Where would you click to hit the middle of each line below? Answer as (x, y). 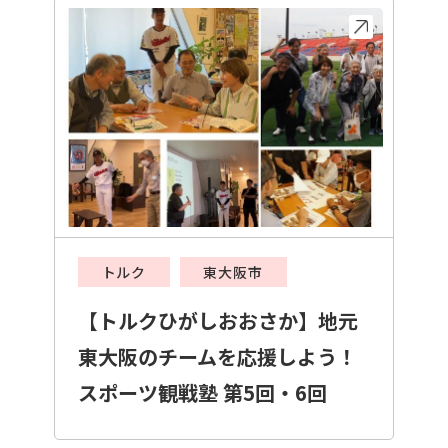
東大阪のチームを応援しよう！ (217, 356)
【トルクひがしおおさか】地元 (218, 320)
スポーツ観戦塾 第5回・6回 (202, 392)
